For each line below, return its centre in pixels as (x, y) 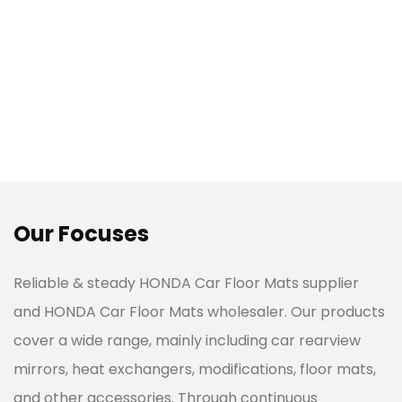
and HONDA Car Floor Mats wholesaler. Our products (199, 311)
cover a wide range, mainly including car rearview (187, 340)
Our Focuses (81, 233)
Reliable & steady (76, 283)
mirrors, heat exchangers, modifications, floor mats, (195, 369)
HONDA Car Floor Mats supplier (249, 283)
